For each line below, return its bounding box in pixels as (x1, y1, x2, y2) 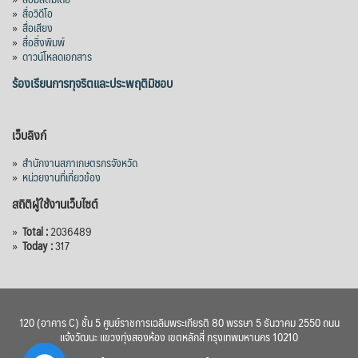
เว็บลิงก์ (12, 124, 46, 146)
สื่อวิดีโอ (22, 3, 53, 23)
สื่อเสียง (22, 18, 53, 38)
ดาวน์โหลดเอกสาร (22, 46, 92, 66)
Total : (22, 221, 50, 241)
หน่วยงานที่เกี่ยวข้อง (22, 167, 101, 187)
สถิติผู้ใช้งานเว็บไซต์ (12, 193, 98, 215)
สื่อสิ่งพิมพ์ (22, 32, 65, 52)
